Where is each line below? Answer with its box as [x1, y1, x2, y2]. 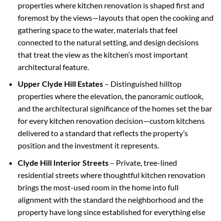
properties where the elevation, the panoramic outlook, [17, 91, 203, 101]
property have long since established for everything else [17, 207, 205, 217]
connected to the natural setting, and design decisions [17, 37, 199, 47]
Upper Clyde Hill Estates [17, 79, 103, 89]
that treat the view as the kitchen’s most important [17, 49, 188, 59]
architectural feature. [17, 62, 89, 72]
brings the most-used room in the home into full [17, 182, 179, 192]
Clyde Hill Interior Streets [17, 157, 109, 167]
